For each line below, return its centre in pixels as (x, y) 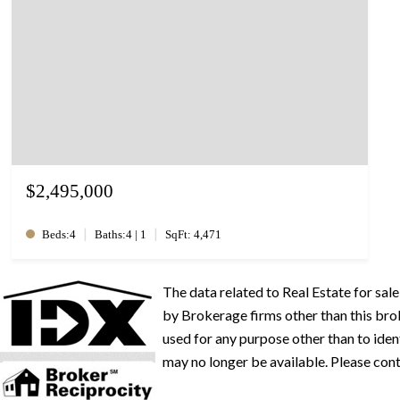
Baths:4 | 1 (121, 235)
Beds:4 (59, 235)
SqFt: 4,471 (194, 235)
